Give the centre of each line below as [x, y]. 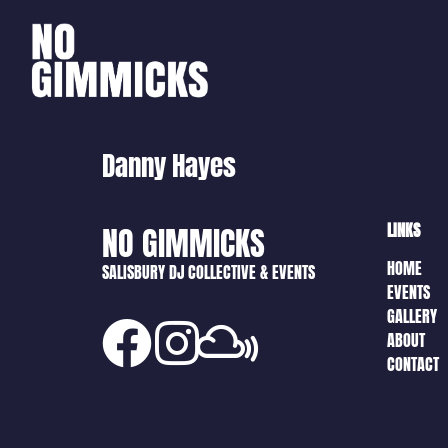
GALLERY [412, 316]
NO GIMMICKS [183, 243]
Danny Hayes [169, 165]
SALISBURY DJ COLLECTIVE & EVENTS [208, 272]
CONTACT [413, 364]
